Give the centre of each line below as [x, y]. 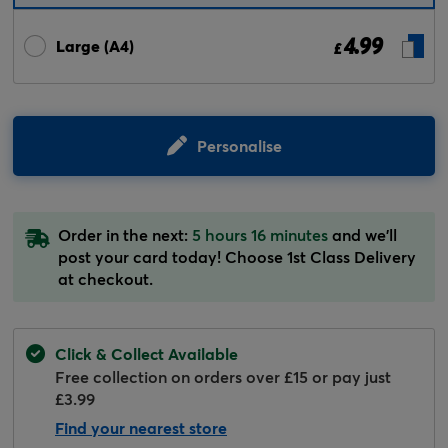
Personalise [239, 145]
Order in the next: [125, 234]
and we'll [362, 234]
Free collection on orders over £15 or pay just [223, 376]
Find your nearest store [141, 427]
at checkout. [105, 278]
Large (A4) [95, 46]
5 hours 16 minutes [260, 234]
